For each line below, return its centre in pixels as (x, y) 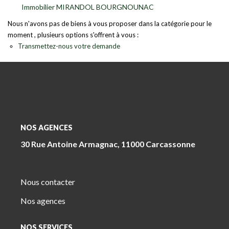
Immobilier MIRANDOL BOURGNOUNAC (88, 7)
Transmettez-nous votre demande (69, 46)
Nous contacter (48, 181)
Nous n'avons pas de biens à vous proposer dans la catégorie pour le (110, 24)
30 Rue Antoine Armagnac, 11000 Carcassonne (108, 144)
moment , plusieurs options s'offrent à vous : (73, 35)
